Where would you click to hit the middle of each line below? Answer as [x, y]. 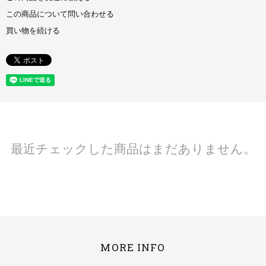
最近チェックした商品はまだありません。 [133, 148]
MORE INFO [133, 247]
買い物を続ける [33, 31]
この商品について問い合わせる [60, 15]
